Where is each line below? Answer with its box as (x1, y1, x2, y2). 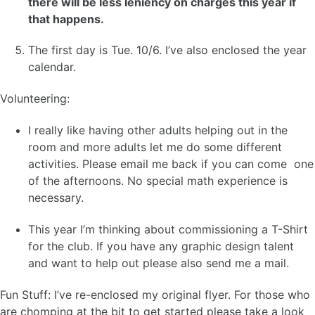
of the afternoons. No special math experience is (28, 173, 288, 188)
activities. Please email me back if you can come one (28, 156, 314, 171)
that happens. (28, 11, 104, 26)
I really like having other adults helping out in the (28, 122, 288, 137)
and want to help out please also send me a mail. (28, 255, 289, 270)
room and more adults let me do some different (28, 139, 282, 154)
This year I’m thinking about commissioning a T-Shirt (28, 221, 308, 236)
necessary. (28, 190, 87, 205)
